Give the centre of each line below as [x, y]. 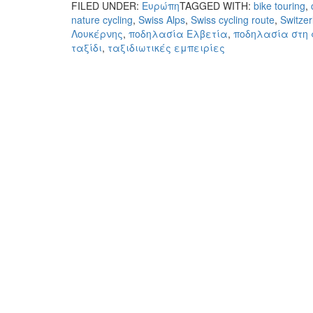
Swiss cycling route [233, 19]
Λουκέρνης [97, 33]
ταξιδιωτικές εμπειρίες [166, 47]
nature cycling [102, 19]
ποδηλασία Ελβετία [178, 33]
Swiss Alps [162, 19]
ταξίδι [87, 47]
